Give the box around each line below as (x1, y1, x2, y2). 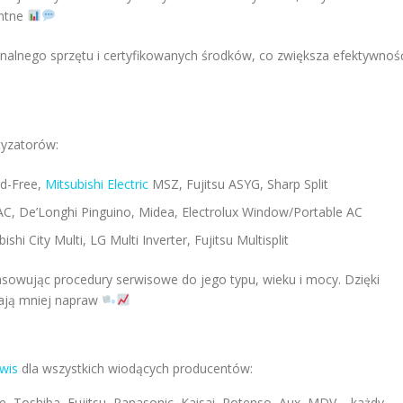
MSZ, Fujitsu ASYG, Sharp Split (148, 175, 328, 193)
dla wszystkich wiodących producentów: (18, 360, 253, 377)
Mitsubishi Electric (45, 175, 148, 193)
